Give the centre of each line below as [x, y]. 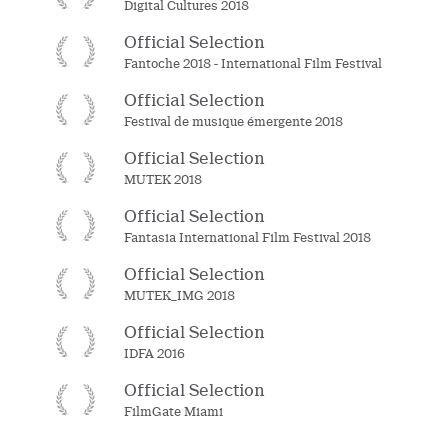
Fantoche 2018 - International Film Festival [253, 63]
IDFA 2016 [155, 353]
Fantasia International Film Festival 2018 [248, 237]
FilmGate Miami [174, 411]
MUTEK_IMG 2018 [180, 295]
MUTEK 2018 [163, 179]
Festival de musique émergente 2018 [234, 121]
